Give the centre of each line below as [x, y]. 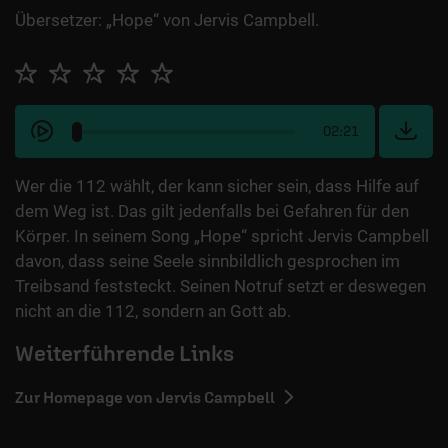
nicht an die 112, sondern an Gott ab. [153, 311]
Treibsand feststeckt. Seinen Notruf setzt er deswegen [220, 286]
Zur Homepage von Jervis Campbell [145, 397]
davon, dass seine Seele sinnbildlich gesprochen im [207, 261]
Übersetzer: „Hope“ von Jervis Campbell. [167, 20]
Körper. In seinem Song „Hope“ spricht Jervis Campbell [222, 236]
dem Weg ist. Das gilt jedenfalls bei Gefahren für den [212, 211]
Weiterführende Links [124, 353]
